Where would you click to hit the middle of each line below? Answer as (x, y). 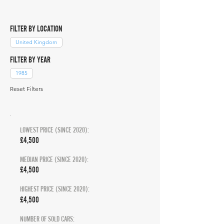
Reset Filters (26, 89)
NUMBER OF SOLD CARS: (47, 219)
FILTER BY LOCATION (36, 28)
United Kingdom (36, 42)
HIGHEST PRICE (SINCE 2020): (55, 189)
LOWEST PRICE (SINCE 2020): (54, 130)
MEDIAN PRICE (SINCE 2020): (54, 159)
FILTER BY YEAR (30, 59)
